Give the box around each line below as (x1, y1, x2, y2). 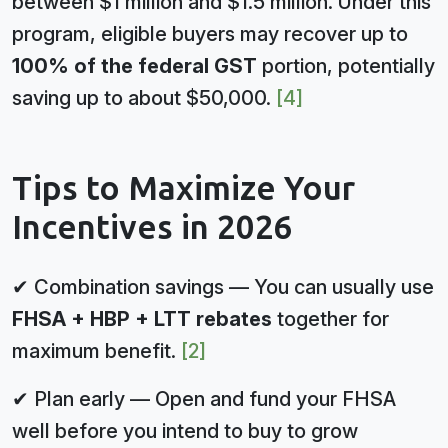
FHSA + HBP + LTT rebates (12, 306, 272, 331)
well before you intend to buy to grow (12, 418, 358, 443)
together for (272, 306, 389, 331)
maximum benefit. (12, 338, 181, 363)
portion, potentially (262, 53, 435, 78)
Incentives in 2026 (12, 207, 293, 248)
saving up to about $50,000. (12, 85, 276, 110)
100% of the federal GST (12, 53, 262, 78)
